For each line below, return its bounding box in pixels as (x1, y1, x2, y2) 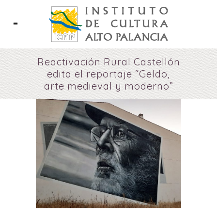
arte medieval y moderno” (44, 80, 173, 92)
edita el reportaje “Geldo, (47, 68, 170, 80)
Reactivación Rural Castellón (37, 56, 180, 68)
